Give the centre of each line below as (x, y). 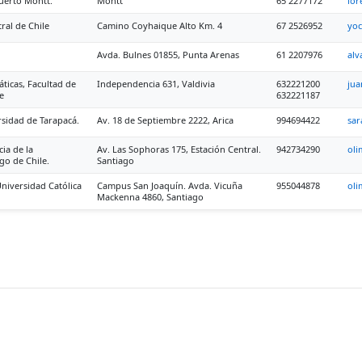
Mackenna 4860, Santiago (150, 197)
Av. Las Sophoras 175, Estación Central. (179, 149)
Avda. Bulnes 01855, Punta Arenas (168, 55)
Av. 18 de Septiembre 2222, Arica (165, 120)
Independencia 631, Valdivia (156, 84)
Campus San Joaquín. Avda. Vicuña (170, 185)
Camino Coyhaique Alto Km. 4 (160, 25)
